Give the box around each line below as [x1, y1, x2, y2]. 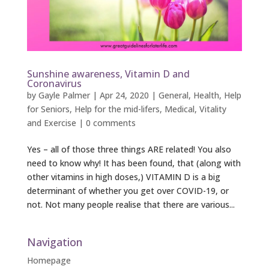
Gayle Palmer [38, 89, 90, 101]
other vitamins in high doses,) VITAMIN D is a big [26, 171, 220, 183]
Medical [164, 103, 195, 115]
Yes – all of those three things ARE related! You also [26, 144, 231, 156]
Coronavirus [26, 77, 82, 91]
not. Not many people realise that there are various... [26, 199, 235, 211]
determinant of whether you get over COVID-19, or [26, 185, 229, 197]
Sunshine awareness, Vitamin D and [26, 67, 190, 81]
